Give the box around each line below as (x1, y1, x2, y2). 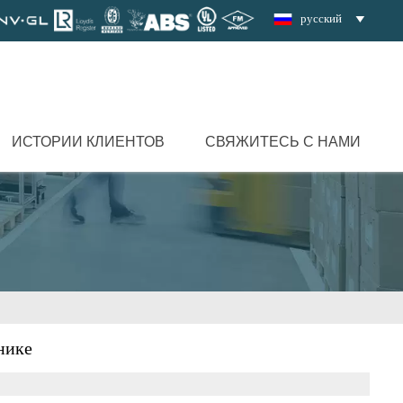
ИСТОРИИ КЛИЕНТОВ (11, 133, 165, 149)
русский (300, 12, 342, 26)
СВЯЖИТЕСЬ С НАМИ (204, 133, 361, 149)
